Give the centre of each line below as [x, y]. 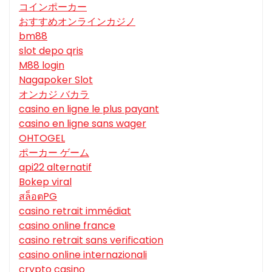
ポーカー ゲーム [54, 153]
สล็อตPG [38, 197]
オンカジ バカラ [54, 95]
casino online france [67, 226]
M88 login [42, 66]
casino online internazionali [83, 255]
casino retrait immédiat [75, 211]
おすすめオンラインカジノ [77, 22]
